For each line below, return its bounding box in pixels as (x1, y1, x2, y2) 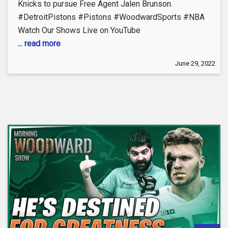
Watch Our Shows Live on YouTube (18, 25, 140, 35)
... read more (18, 38, 61, 48)
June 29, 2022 (175, 59, 215, 67)
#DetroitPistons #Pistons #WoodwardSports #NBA (18, 12, 205, 22)
